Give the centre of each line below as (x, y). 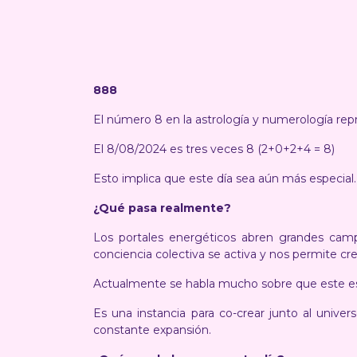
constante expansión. (152, 330)
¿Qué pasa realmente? (164, 208)
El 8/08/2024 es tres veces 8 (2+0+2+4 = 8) (216, 149)
